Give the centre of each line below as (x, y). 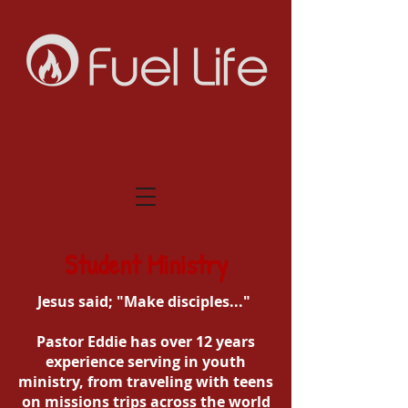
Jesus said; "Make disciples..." (146, 301)
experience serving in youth (146, 362)
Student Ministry (146, 264)
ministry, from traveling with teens (146, 382)
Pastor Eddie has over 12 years (146, 342)
